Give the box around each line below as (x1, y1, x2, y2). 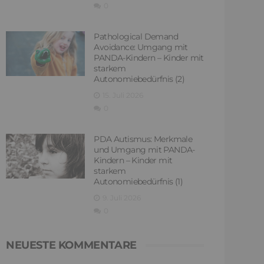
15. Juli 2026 (103, 91, 144, 100)
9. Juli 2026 (103, 193, 141, 203)
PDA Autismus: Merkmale (94, 134, 193, 145)
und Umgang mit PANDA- (94, 144, 195, 156)
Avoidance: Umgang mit (94, 42, 188, 53)
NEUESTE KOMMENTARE (6, 239, 137, 252)
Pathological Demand (94, 31, 178, 42)
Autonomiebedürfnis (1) (94, 176, 183, 187)
